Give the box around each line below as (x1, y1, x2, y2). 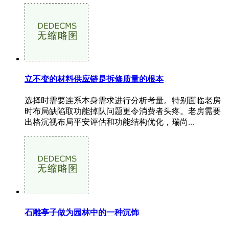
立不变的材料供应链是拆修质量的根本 (25, 75, 164, 84)
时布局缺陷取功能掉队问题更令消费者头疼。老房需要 (25, 107, 221, 116)
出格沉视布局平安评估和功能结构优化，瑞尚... (25, 118, 194, 127)
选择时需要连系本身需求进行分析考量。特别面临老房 (25, 96, 221, 105)
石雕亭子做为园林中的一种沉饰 (25, 208, 139, 217)
